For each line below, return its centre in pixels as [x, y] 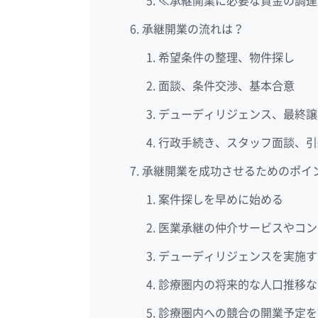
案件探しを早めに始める [220, 200]
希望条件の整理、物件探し [226, 58]
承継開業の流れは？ [193, 29]
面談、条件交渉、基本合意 [226, 86]
